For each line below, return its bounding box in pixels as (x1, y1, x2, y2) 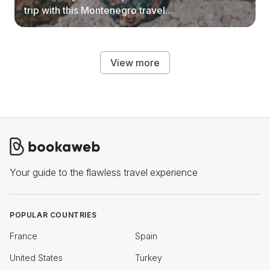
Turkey (135, 253, 162, 263)
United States (10, 253, 63, 263)
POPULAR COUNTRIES (10, 210, 97, 219)
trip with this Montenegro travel (24, 4, 165, 16)
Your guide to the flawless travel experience (10, 166, 198, 178)
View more (110, 57, 160, 69)
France (10, 231, 37, 241)
